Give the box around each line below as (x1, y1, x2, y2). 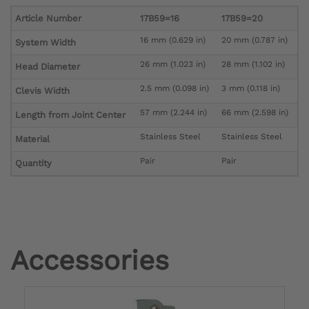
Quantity (15, 157, 52, 168)
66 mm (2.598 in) (221, 107, 288, 117)
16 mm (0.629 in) (140, 34, 206, 45)
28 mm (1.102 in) (221, 59, 285, 69)
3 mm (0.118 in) (221, 83, 280, 93)
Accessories (10, 243, 169, 277)
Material (15, 133, 50, 144)
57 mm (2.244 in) (140, 107, 207, 117)
